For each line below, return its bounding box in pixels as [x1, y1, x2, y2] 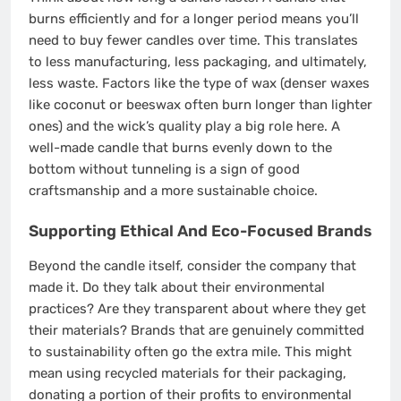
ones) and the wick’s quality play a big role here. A [29, 118, 340, 135]
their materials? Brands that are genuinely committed [29, 322, 364, 339]
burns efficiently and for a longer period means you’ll [29, 11, 359, 28]
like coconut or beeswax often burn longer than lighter [29, 97, 372, 114]
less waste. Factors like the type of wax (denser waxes [29, 75, 370, 92]
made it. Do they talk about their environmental [29, 279, 325, 296]
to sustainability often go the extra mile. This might [29, 344, 352, 361]
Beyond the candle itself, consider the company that [29, 258, 356, 275]
